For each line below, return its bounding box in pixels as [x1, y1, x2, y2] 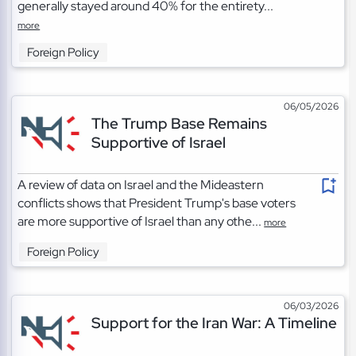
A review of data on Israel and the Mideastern [17, 176, 265, 194]
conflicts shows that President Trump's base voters [17, 195, 296, 212]
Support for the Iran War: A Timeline [91, 312, 337, 334]
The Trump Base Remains [91, 113, 267, 134]
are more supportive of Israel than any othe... [17, 213, 265, 230]
